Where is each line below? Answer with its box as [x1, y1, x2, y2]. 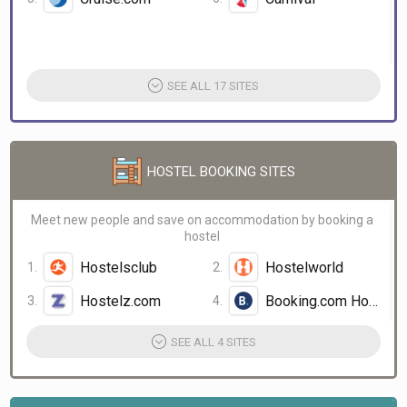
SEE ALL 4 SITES [170, 334, 256, 349]
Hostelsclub [80, 258, 157, 276]
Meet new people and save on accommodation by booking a [31, 213, 373, 227]
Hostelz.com [80, 292, 161, 310]
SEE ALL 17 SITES [167, 78, 259, 93]
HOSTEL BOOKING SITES [146, 164, 295, 180]
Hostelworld [264, 258, 343, 276]
